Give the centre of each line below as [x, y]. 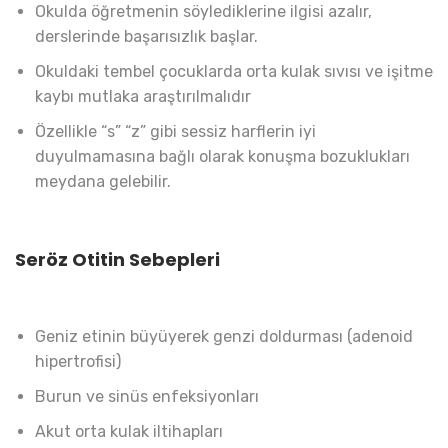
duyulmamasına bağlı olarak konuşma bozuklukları [222, 157]
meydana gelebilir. [103, 182]
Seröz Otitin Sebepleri [117, 259]
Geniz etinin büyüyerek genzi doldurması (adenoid [224, 336]
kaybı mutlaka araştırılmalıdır [143, 97]
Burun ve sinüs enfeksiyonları [147, 396]
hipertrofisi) [78, 361]
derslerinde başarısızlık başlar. [146, 37]
